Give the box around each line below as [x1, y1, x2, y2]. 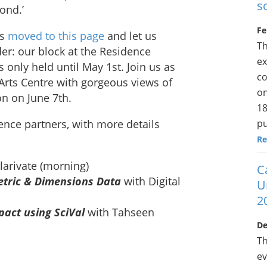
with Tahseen [85, 205, 154, 220]
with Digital [121, 174, 181, 189]
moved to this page [8, 29, 104, 44]
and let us [104, 29, 157, 44]
